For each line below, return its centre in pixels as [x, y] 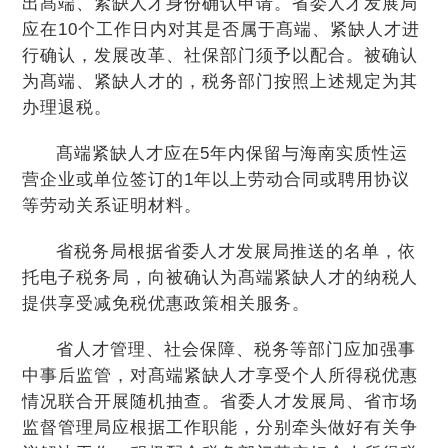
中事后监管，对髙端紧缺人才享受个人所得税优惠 [220, 375]
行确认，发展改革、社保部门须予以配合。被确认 [220, 55]
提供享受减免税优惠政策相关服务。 [166, 303]
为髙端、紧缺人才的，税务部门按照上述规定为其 [220, 81]
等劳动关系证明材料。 [112, 205]
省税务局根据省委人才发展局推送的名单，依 [235, 251]
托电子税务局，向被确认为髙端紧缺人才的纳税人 [220, 277]
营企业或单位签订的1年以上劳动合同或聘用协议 [216, 179]
